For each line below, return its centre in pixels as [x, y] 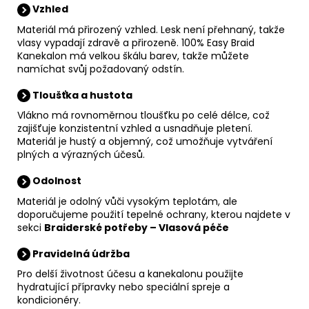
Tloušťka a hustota [81, 95]
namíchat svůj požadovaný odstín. [101, 69]
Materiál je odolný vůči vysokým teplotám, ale [127, 201]
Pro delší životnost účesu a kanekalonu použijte [130, 274]
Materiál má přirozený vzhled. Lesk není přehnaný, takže [151, 29]
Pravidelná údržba [80, 253]
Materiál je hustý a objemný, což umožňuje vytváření [145, 142]
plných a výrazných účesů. [81, 155]
